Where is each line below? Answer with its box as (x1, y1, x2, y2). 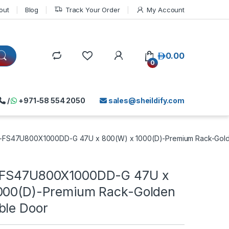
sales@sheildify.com (106, 96, 185, 105)
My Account (147, 5, 185, 14)
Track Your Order (65, 5, 120, 14)
